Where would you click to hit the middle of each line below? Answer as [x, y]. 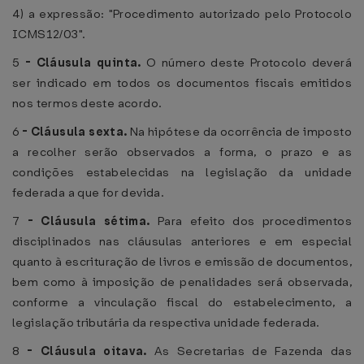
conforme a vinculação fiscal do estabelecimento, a [182, 302]
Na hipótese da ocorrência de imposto [240, 132]
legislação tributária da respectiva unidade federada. [166, 323]
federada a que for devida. [89, 193]
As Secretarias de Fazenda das [253, 351]
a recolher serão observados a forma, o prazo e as [182, 152]
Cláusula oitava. [97, 351]
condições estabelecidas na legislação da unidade [182, 172]
